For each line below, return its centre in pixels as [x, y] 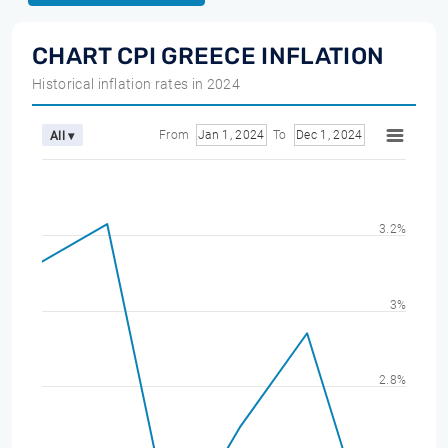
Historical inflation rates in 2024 [136, 84]
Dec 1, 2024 [341, 135]
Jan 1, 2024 [243, 135]
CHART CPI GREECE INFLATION [208, 56]
